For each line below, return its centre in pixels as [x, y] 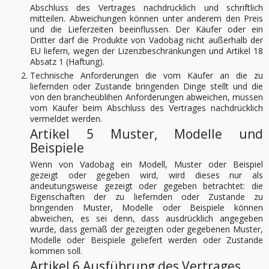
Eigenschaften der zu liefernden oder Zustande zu [147, 197]
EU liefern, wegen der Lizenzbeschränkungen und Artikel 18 [147, 51]
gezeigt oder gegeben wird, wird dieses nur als [147, 175]
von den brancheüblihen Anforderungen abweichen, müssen [147, 97]
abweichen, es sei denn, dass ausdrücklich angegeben [147, 218]
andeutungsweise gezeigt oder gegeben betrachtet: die [147, 186]
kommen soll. [56, 251]
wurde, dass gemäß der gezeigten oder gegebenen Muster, [147, 229]
